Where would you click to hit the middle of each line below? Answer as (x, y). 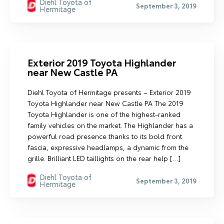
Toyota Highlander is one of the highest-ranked (104, 114)
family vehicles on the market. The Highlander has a (110, 125)
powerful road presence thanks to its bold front (105, 136)
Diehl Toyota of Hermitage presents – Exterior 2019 (109, 92)
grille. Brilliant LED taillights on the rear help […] (104, 158)
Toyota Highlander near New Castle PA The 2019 (105, 103)
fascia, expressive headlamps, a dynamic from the (108, 147)
